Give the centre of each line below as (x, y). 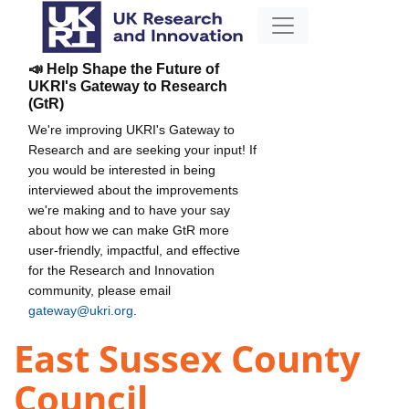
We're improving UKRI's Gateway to (131, 129)
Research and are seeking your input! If (142, 149)
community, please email (100, 290)
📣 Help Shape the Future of (124, 68)
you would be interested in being (122, 169)
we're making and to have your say (129, 210)
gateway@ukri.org (81, 310)
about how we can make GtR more (129, 230)
